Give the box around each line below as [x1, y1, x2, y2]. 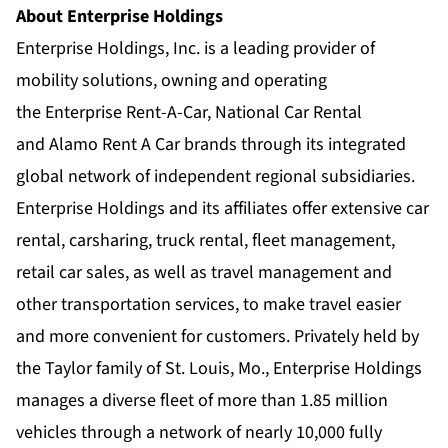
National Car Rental [215, 99, 362, 125]
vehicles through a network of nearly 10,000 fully [16, 419, 382, 445]
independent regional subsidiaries [154, 163, 411, 189]
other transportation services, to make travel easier [16, 291, 401, 317]
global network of [16, 163, 154, 189]
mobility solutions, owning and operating [16, 67, 327, 93]
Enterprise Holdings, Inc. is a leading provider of [16, 35, 375, 61]
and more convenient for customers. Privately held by [16, 323, 419, 349]
